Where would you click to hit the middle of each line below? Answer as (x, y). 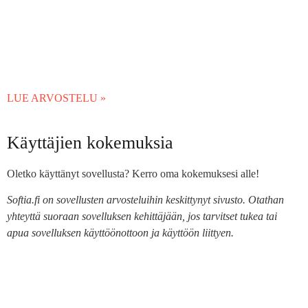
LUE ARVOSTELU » (56, 98)
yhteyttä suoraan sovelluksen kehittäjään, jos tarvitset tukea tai (142, 217)
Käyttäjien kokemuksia (90, 142)
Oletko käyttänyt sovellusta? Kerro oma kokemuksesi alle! (133, 173)
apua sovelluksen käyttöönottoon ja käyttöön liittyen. (120, 233)
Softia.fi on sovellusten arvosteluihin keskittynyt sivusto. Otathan (145, 200)
